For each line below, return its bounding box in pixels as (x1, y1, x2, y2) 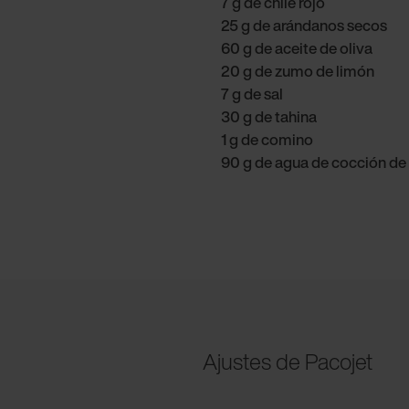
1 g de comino (221, 127, 313, 151)
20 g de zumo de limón (221, 58, 374, 82)
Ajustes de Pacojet (203, 344, 372, 378)
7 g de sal (221, 81, 283, 105)
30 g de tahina (221, 104, 317, 128)
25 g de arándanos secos (221, 13, 387, 37)
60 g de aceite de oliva (221, 36, 372, 59)
